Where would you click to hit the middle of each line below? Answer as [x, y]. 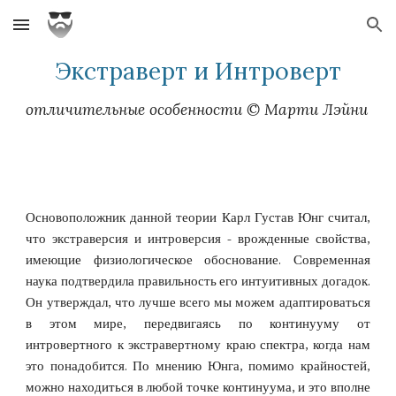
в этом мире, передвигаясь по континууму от [198, 324]
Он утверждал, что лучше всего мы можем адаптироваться [198, 303]
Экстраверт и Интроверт [198, 71]
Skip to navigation [327, 33]
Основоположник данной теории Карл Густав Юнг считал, [198, 218]
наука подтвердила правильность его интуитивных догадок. [198, 282]
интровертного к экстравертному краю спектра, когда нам [198, 345]
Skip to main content [77, 33]
